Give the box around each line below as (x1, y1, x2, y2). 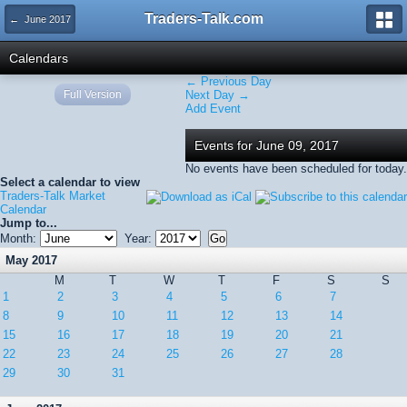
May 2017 (5, 253, 57, 267)
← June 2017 (9, 14, 71, 25)
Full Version (64, 88, 122, 101)
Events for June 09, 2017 (194, 138, 339, 153)
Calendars (9, 51, 68, 65)
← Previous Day (185, 74, 272, 88)
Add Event (185, 102, 241, 115)
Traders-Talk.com (144, 11, 263, 26)
